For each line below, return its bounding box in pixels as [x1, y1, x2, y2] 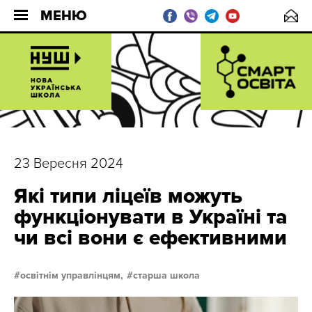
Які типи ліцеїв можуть [14, 183, 242, 209]
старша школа [133, 270, 200, 281]
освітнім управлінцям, [20, 270, 123, 281]
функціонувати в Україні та [14, 204, 288, 230]
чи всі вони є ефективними [14, 225, 287, 251]
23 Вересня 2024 [14, 155, 123, 172]
